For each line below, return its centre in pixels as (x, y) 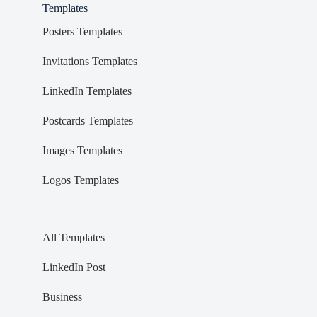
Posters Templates (82, 31)
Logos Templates (80, 180)
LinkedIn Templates (87, 91)
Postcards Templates (87, 120)
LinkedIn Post (74, 267)
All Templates (73, 237)
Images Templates (82, 150)
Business (62, 296)
